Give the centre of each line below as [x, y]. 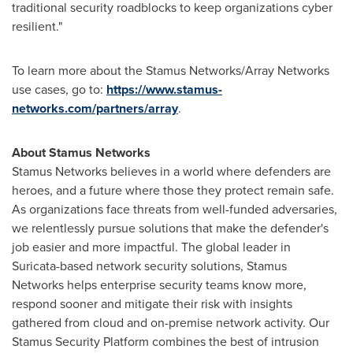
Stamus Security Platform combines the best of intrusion [165, 342]
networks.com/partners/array [95, 108]
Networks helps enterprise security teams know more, [159, 285]
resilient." [37, 26]
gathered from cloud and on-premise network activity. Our [171, 323]
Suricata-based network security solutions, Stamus [149, 266]
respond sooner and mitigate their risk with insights [152, 304]
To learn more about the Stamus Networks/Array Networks [171, 71]
